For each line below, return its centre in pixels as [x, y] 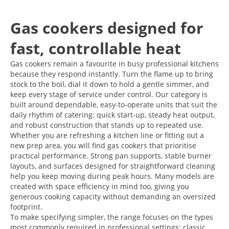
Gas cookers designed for [107, 28]
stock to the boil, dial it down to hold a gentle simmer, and [110, 84]
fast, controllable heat [96, 48]
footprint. [26, 207]
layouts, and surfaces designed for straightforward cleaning [113, 166]
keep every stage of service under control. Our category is [109, 94]
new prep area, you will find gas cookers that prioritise [103, 145]
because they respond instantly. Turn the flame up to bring [112, 74]
